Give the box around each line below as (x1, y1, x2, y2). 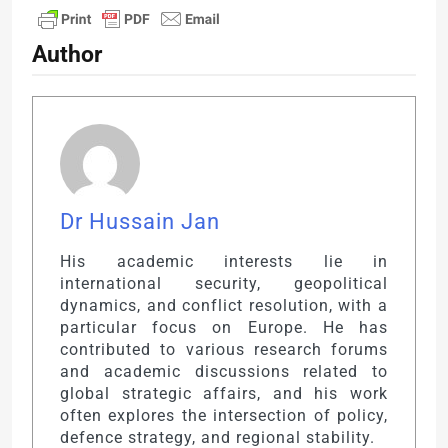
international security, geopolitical (60, 274, 388, 294)
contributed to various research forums (60, 340, 388, 360)
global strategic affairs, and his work (60, 384, 388, 404)
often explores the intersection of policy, (60, 406, 388, 426)
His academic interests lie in (60, 252, 388, 272)
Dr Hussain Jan (60, 209, 220, 235)
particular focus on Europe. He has (60, 318, 388, 338)
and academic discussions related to (60, 362, 388, 382)
